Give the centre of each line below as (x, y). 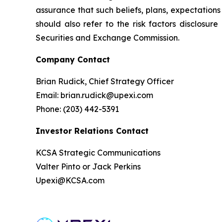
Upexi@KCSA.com (70, 180)
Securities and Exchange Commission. (108, 38)
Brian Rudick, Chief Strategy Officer (105, 81)
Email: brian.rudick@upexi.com (94, 95)
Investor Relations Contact (92, 131)
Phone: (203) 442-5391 (77, 109)
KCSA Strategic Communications (98, 153)
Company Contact (73, 59)
